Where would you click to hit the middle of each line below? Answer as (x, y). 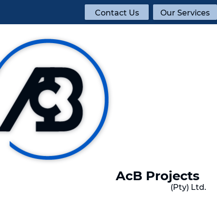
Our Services (185, 13)
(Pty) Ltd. (189, 187)
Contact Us (117, 13)
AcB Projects (157, 176)
